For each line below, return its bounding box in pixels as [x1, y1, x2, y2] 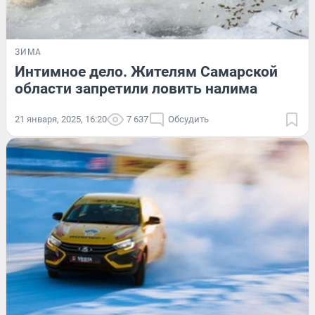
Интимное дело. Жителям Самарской [15, 63, 278, 80]
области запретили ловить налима [15, 79, 257, 97]
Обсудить [168, 113, 209, 124]
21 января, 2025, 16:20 [15, 113, 107, 124]
